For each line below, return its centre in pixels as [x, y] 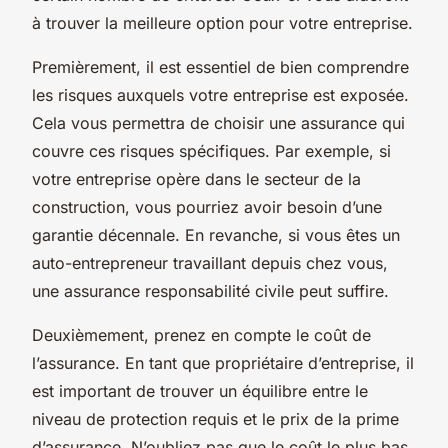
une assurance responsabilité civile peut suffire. [210, 290]
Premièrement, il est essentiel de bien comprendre [220, 66]
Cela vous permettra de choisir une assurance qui [218, 122]
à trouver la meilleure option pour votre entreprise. [222, 22]
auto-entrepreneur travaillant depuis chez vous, [210, 262]
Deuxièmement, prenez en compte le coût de [201, 334]
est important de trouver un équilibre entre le [200, 390]
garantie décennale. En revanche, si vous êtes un [216, 234]
